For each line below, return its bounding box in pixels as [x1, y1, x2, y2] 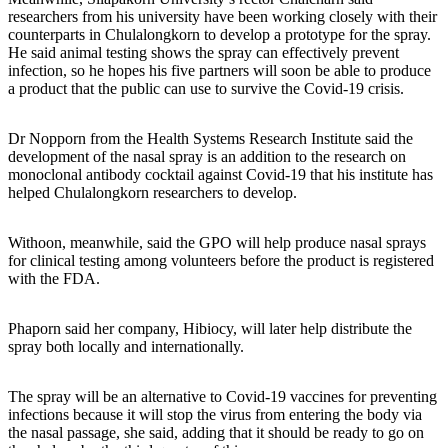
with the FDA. [8, 269, 100, 287]
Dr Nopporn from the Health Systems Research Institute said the [8, 129, 413, 147]
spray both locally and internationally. [8, 337, 244, 355]
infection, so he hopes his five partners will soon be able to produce [8, 61, 431, 79]
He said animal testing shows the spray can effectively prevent [8, 43, 399, 61]
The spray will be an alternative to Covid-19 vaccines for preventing [8, 387, 437, 405]
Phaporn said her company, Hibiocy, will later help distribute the [8, 319, 412, 337]
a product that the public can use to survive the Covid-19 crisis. [8, 79, 404, 97]
